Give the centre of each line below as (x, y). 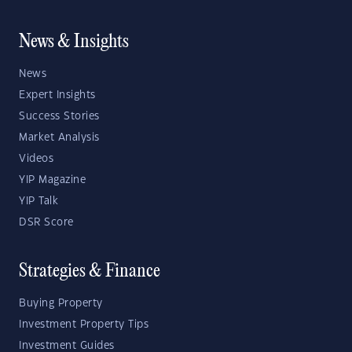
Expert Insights (57, 95)
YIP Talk (38, 202)
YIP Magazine (52, 180)
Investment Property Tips (84, 325)
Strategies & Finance (90, 272)
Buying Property (61, 304)
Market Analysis (59, 138)
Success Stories (59, 117)
